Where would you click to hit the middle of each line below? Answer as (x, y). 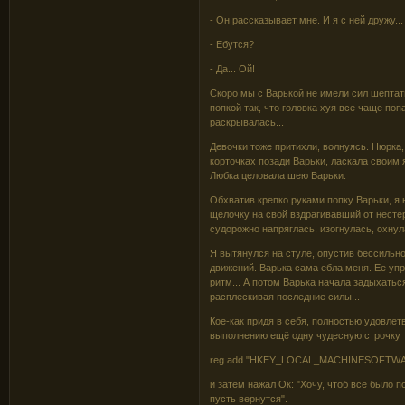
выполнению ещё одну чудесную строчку (306, 335)
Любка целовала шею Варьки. (278, 175)
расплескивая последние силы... (285, 296)
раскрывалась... (247, 122)
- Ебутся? (232, 44)
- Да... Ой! (233, 68)
